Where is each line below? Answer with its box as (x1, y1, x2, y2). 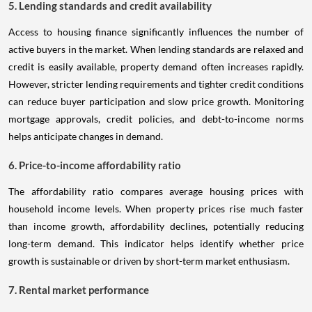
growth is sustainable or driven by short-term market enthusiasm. (8, 254, 290, 267)
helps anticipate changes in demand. (8, 130, 163, 142)
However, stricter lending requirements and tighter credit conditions (8, 77, 304, 90)
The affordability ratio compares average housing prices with (8, 185, 304, 197)
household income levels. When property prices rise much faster (8, 202, 304, 214)
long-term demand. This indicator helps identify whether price (8, 237, 304, 249)
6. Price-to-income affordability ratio (8, 158, 181, 171)
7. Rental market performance (8, 283, 149, 296)
